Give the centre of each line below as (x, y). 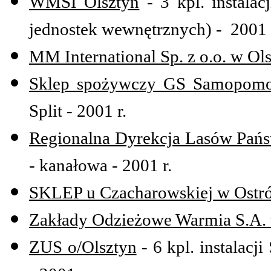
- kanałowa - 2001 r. (100, 165)
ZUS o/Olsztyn (83, 247)
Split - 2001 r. (78, 111)
